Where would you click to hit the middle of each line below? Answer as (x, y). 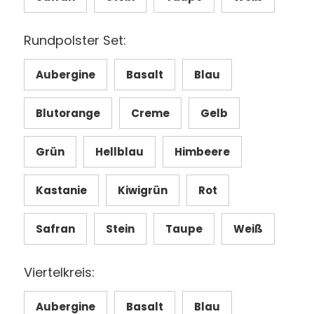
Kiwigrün (142, 191)
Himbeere (202, 152)
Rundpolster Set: (75, 41)
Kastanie (61, 191)
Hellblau (119, 152)
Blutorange (68, 114)
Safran (55, 229)
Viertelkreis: (59, 273)
